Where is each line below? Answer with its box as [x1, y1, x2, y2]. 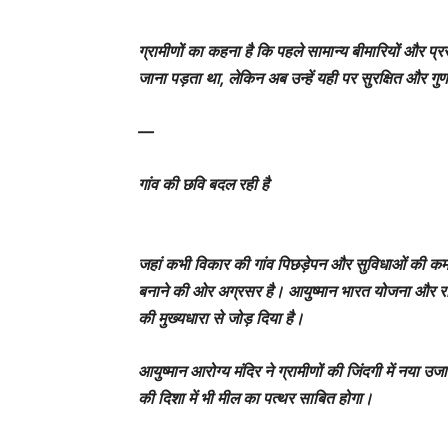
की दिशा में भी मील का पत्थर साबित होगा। [138, 388, 373, 409]
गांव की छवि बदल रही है [138, 174, 269, 195]
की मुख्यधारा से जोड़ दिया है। [138, 308, 304, 329]
